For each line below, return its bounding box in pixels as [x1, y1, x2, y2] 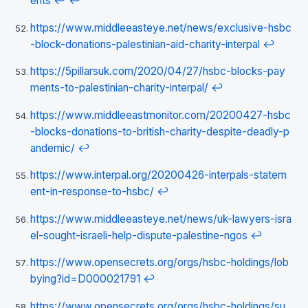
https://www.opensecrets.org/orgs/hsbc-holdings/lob [30, 256, 289, 269]
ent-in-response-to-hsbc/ [30, 185, 154, 199]
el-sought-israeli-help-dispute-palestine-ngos [30, 228, 247, 242]
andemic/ [30, 141, 75, 155]
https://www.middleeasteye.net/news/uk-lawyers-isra [30, 212, 291, 225]
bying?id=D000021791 [30, 272, 140, 286]
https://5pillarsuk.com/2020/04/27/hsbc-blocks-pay [30, 65, 285, 78]
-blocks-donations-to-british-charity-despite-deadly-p [30, 124, 289, 138]
